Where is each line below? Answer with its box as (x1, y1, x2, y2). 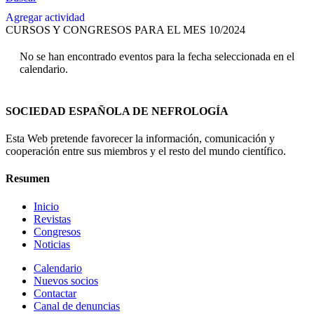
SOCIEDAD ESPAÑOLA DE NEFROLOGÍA (6, 104, 228, 117)
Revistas (34, 212, 71, 225)
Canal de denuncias (34, 299, 120, 312)
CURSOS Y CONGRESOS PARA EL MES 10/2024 (6, 24, 245, 36)
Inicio (34, 200, 59, 212)
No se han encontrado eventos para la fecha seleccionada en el (20, 50, 294, 63)
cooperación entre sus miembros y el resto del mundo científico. (6, 144, 286, 157)
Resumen (6, 172, 50, 185)
